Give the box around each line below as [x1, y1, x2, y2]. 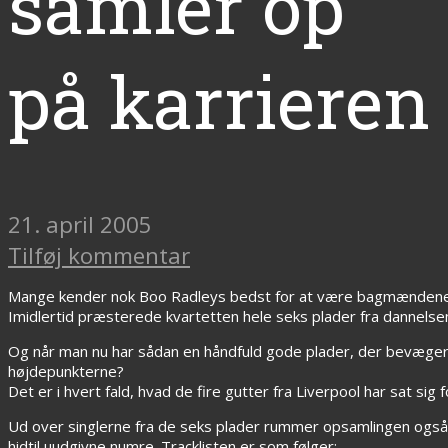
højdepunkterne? [8, 360, 124, 381]
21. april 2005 [8, 208, 152, 240]
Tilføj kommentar [8, 239, 190, 271]
